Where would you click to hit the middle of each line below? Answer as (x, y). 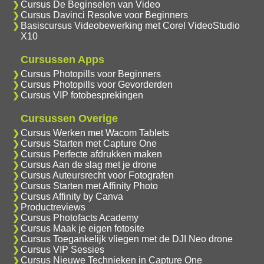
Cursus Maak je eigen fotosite (82, 228)
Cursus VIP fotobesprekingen (82, 95)
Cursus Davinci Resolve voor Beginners (104, 15)
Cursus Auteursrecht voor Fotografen (97, 175)
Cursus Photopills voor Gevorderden (96, 84)
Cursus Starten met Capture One (88, 143)
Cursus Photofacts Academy (79, 217)
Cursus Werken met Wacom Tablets (95, 133)
